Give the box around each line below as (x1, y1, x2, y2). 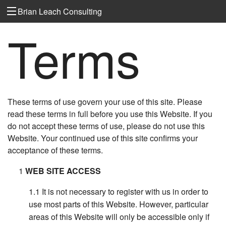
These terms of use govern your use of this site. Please (8, 96, 202, 108)
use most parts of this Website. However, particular (29, 198, 209, 210)
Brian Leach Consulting (18, 6, 102, 17)
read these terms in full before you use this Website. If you (8, 108, 212, 120)
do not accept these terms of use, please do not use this (8, 120, 205, 132)
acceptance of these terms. (8, 144, 103, 156)
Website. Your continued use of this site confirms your (8, 132, 198, 144)
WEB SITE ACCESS (25, 165, 101, 177)
